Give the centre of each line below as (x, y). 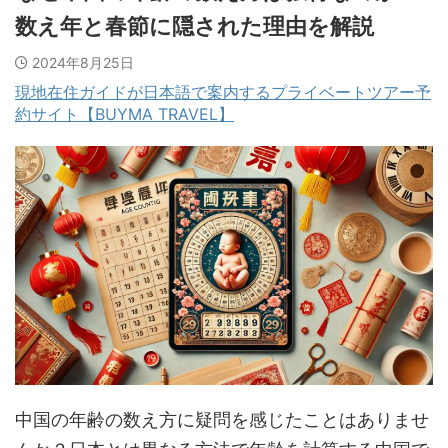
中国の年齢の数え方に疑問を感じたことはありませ (222, 419)
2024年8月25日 (83, 62)
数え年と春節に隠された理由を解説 (194, 26)
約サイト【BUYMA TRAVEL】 (124, 113)
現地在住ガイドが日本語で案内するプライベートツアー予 (223, 91)
